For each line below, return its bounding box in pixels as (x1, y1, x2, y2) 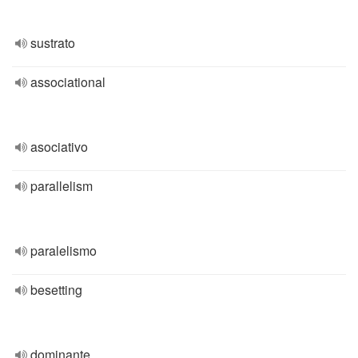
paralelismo (30, 241, 97, 260)
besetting (30, 280, 82, 299)
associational (30, 73, 105, 91)
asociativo (30, 137, 88, 156)
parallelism (30, 177, 93, 195)
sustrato (30, 34, 75, 52)
